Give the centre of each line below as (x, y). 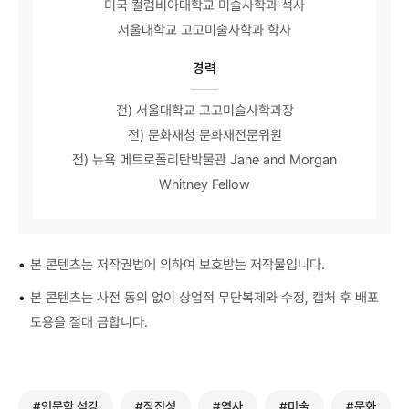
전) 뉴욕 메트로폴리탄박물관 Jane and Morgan (204, 160)
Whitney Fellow (204, 185)
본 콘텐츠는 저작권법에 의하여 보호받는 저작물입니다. (177, 264)
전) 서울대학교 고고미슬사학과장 (204, 111)
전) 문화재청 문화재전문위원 (204, 136)
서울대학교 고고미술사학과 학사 (204, 31)
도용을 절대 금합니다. (89, 323)
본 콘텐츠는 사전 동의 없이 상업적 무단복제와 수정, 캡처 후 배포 (204, 298)
